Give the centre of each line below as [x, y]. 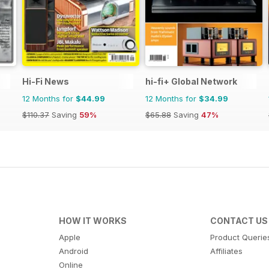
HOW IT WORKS [92, 221]
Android [73, 251]
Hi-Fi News [46, 82]
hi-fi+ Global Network [191, 82]
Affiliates [227, 251]
